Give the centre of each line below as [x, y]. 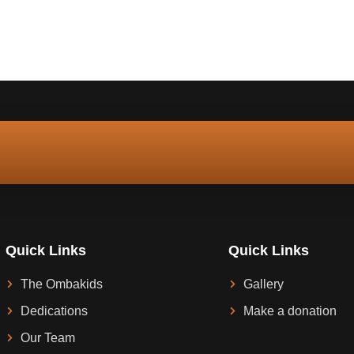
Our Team [47, 337]
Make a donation [290, 311]
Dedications [54, 311]
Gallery [263, 284]
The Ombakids [61, 284]
